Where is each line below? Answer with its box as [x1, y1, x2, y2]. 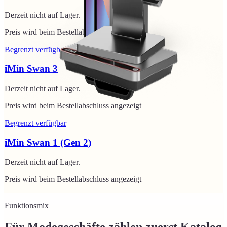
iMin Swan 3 [5, 63, 58, 74]
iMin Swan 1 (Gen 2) [5, 137, 91, 148]
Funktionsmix [5, 201, 49, 210]
